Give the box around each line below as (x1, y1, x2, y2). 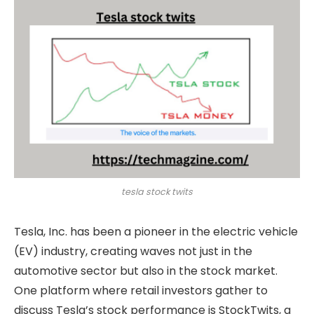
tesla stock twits (121, 185, 193, 198)
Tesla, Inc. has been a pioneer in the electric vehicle (14, 223, 298, 240)
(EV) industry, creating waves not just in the (14, 243, 252, 259)
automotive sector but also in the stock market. (14, 262, 278, 279)
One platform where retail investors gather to (14, 282, 268, 299)
